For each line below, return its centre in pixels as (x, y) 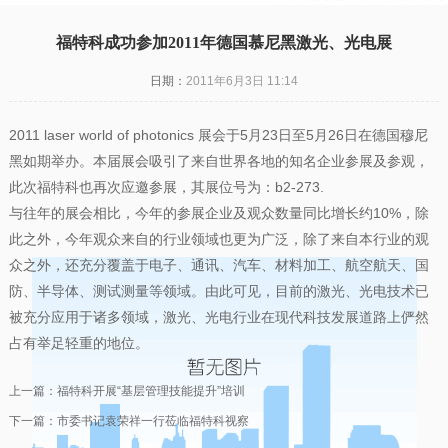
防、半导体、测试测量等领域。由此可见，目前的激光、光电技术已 (218, 291)
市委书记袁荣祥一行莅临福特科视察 (152, 421)
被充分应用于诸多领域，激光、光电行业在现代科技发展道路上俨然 (218, 317)
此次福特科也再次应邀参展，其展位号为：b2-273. (166, 187)
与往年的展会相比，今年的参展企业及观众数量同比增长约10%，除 (218, 213)
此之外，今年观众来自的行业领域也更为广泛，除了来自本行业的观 (218, 239)
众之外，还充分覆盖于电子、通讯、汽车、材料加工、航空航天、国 (218, 265)
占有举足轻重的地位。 (78, 343)
